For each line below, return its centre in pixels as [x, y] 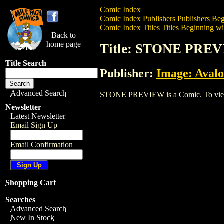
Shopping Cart [31, 183]
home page [64, 44]
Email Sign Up [34, 125]
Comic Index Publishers [138, 19]
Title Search [26, 63]
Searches [20, 200]
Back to [64, 35]
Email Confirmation [42, 145]
